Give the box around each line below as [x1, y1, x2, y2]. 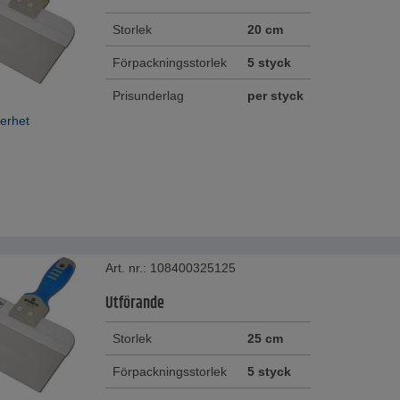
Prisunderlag [112, 88, 184, 104]
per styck [247, 88, 304, 104]
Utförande [105, 291, 164, 317]
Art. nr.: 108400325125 [105, 261, 236, 276]
